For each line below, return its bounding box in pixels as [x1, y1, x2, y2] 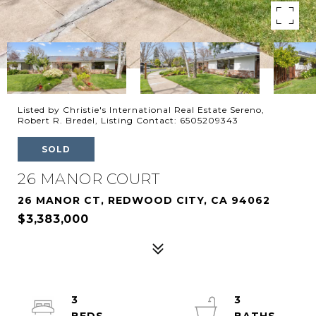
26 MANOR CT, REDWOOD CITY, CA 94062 [18, 194, 270, 207]
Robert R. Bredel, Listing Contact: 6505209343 [18, 115, 238, 126]
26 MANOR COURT [18, 170, 159, 188]
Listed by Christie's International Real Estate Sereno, [18, 104, 265, 115]
